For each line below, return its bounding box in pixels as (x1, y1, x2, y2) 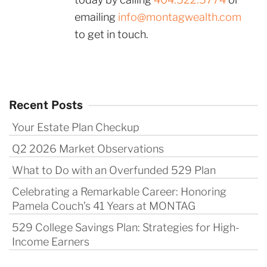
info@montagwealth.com (118, 11, 241, 23)
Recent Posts (9, 99, 83, 111)
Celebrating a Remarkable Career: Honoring (12, 185, 226, 198)
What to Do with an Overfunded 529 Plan (12, 164, 216, 176)
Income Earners (12, 235, 89, 248)
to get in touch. (74, 28, 148, 41)
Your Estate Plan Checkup (12, 121, 139, 133)
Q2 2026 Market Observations (12, 142, 164, 155)
